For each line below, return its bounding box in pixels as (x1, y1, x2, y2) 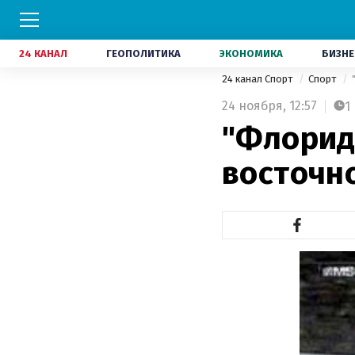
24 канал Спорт (222, 73, 295, 85)
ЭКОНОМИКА (219, 48, 283, 59)
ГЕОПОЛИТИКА (106, 48, 181, 59)
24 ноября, (222, 98, 286, 113)
